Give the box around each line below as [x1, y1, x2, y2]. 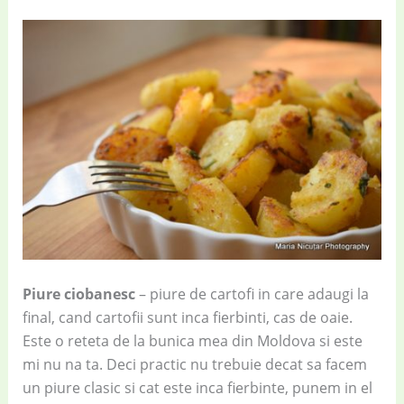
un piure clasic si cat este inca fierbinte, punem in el [22, 378, 372, 399]
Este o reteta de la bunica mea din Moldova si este [22, 331, 363, 352]
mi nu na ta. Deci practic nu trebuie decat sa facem [22, 354, 367, 375]
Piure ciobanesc [22, 284, 135, 305]
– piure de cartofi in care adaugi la [134, 284, 369, 305]
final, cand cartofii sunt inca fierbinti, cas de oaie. [22, 308, 353, 328]
